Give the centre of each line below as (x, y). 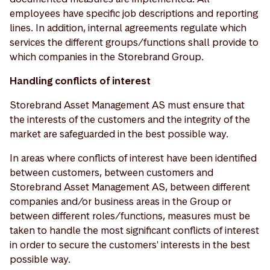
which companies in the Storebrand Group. (107, 57)
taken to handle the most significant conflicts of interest (134, 230)
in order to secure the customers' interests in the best (130, 245)
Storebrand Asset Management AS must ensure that (127, 105)
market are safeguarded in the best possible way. (119, 134)
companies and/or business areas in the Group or (121, 201)
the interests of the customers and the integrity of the (130, 119)
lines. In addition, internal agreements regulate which (128, 28)
